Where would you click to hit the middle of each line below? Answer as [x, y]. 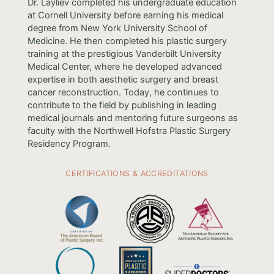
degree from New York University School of [117, 28]
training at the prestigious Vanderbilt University [124, 54]
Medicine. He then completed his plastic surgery [127, 41]
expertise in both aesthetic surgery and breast [123, 79]
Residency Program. [69, 143]
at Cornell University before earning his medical [125, 15]
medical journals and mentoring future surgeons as [132, 118]
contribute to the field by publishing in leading [122, 105]
